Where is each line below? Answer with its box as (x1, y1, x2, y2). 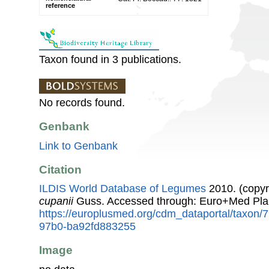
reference (46, 1, 75, 9)
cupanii (39, 195, 73, 208)
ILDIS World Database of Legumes (39, 183, 206, 195)
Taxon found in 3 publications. (39, 53, 181, 65)
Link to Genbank (39, 139, 118, 152)
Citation (39, 163, 82, 176)
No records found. (39, 96, 125, 109)
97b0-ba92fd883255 (39, 220, 136, 233)
